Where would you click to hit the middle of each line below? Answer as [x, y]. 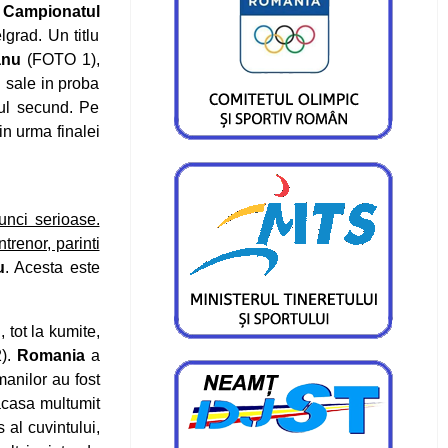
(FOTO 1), [60, 59]
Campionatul [51, 11]
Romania [50, 355]
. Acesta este [52, 267]
